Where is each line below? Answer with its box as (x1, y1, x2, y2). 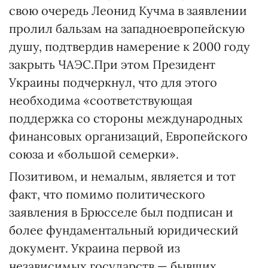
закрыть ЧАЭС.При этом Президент (9, 57, 215, 72)
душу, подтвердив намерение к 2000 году (9, 39, 250, 54)
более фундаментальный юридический (9, 223, 239, 237)
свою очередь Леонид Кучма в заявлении (9, 3, 247, 18)
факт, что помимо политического (9, 187, 205, 202)
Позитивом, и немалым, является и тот (9, 169, 236, 184)
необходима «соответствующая (9, 93, 193, 108)
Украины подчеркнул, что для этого (9, 75, 217, 90)
